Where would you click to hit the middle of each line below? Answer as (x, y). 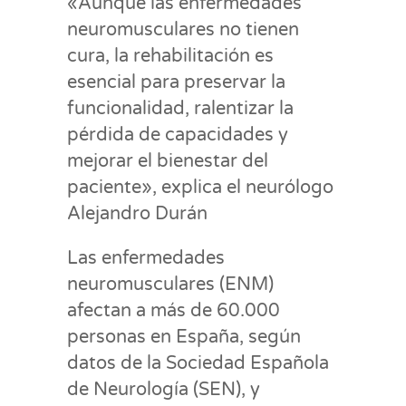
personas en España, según (184, 337)
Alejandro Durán (137, 214)
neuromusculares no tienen (183, 30)
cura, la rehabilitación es (170, 56)
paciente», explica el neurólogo (200, 188)
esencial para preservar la (176, 82)
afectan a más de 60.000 (174, 311)
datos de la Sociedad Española (198, 363)
